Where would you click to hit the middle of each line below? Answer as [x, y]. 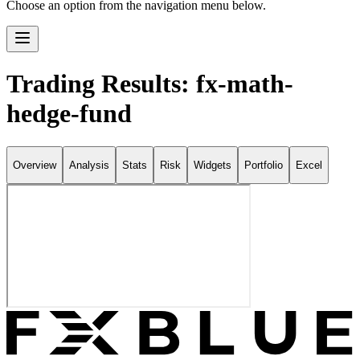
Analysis [89, 166]
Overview [35, 166]
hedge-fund [69, 114]
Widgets [213, 166]
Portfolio [264, 166]
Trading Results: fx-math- [150, 84]
